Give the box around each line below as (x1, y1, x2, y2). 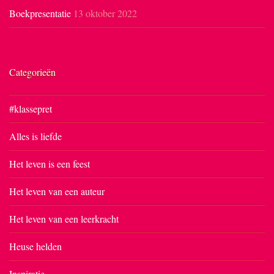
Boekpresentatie (9, 7, 71, 20)
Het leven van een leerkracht (9, 212, 119, 225)
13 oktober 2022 (73, 7, 137, 20)
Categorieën (9, 65, 56, 78)
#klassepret (9, 102, 52, 115)
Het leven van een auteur (9, 185, 105, 198)
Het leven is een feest (9, 157, 90, 170)
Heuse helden (9, 240, 62, 253)
